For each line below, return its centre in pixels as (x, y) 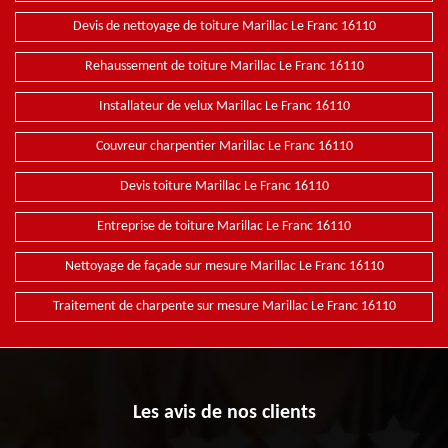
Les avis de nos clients (224, 413)
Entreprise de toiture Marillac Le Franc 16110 (224, 227)
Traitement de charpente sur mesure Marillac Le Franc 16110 (224, 307)
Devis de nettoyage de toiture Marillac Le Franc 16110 (224, 27)
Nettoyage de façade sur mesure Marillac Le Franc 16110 (224, 267)
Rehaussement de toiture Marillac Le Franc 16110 (224, 67)
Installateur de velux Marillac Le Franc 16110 (224, 107)
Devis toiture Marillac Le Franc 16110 (224, 187)
